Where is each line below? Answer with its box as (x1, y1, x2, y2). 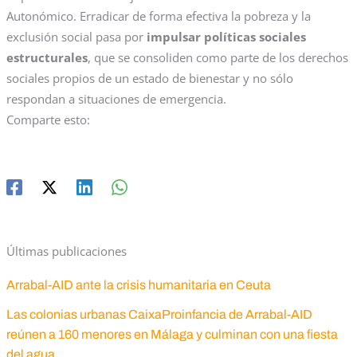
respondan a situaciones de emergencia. (6, 91, 226, 108)
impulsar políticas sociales (146, 29, 306, 45)
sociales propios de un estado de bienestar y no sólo (6, 70, 293, 87)
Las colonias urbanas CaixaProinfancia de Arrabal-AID (6, 308, 312, 322)
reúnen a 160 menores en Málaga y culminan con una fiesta (6, 328, 338, 342)
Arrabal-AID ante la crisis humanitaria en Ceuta (6, 278, 271, 292)
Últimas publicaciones (6, 243, 127, 260)
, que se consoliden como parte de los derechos (87, 49, 348, 66)
